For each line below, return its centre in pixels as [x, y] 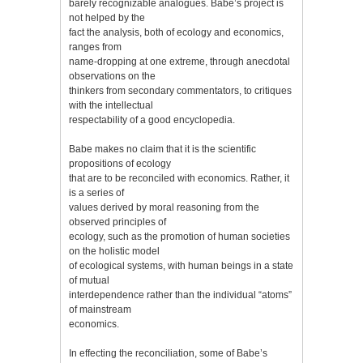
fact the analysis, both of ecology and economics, [176, 32]
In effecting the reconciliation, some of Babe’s [168, 353]
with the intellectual [111, 105]
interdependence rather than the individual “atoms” [180, 295]
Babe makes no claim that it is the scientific [162, 149]
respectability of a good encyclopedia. [152, 120]
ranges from [95, 47]
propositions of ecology [120, 163]
